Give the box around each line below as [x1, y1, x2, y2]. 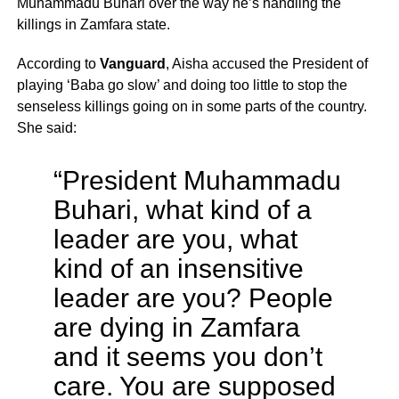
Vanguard [99, 55, 166, 71]
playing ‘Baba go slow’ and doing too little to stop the [16, 77, 347, 93]
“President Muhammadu [53, 164, 341, 195]
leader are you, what [53, 223, 297, 254]
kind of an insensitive [53, 252, 304, 283]
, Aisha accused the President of [165, 55, 368, 71]
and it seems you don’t [53, 340, 322, 371]
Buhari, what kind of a [53, 193, 312, 224]
